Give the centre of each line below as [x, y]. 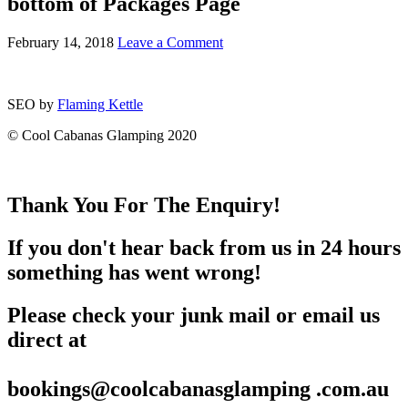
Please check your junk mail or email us [194, 315]
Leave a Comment [170, 42]
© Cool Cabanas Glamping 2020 [102, 135]
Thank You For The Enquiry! [144, 204]
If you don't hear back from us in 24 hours [204, 247]
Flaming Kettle [100, 104]
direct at [47, 339]
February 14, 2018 [61, 42]
